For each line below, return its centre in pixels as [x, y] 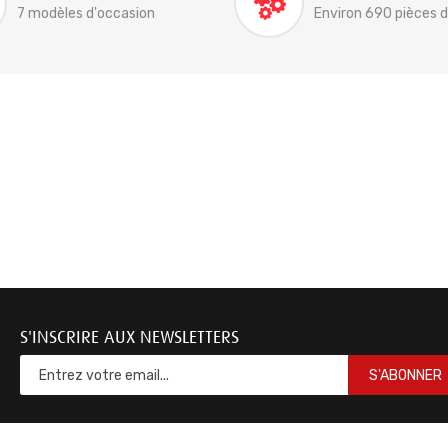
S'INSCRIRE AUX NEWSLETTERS [129, 337]
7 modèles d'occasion [85, 13]
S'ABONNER [405, 375]
